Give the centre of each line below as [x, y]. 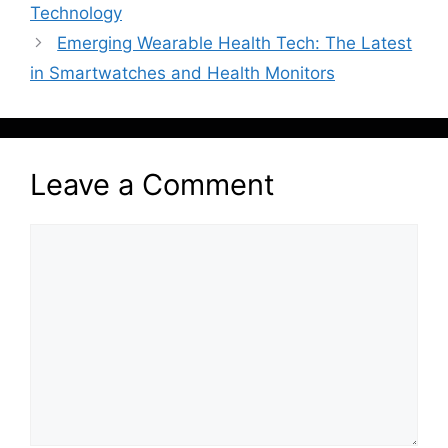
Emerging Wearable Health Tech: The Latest [235, 43]
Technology [76, 13]
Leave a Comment [152, 185]
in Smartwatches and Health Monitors [182, 73]
